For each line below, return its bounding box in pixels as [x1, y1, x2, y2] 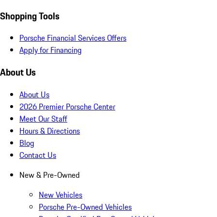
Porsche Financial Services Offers [19, 32, 126, 44]
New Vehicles [39, 188, 82, 201]
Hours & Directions [19, 124, 80, 137]
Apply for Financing [19, 44, 82, 56]
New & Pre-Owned [19, 169, 80, 181]
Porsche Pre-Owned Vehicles [39, 201, 132, 213]
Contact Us [19, 149, 56, 161]
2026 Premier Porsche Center [19, 100, 115, 112]
